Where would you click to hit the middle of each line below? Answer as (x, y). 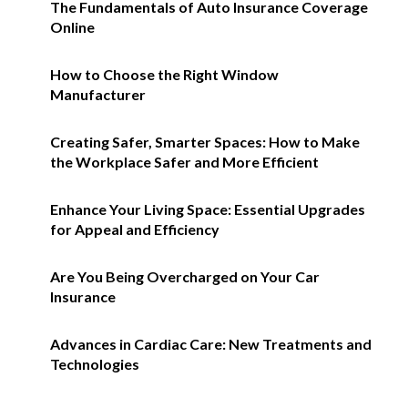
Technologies (95, 364)
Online (72, 27)
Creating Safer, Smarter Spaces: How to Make (205, 142)
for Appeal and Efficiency (135, 229)
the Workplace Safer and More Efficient (184, 162)
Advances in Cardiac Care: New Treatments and (211, 344)
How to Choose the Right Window (164, 75)
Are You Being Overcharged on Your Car (185, 277)
